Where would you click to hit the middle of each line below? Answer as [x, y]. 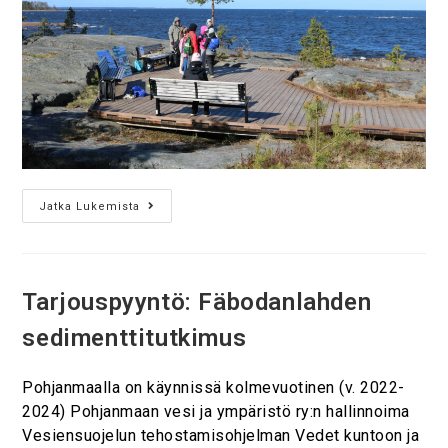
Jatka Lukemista [90, 206]
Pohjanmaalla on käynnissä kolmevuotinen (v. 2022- [213, 387]
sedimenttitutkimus [134, 337]
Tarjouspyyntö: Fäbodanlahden [197, 301]
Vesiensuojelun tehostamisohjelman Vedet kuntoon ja [221, 435]
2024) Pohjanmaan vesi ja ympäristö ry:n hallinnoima [216, 411]
